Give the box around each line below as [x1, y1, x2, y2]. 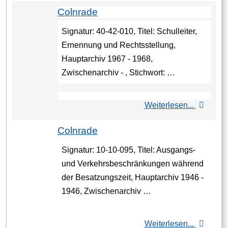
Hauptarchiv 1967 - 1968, [62, 54, 153, 64]
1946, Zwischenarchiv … [62, 187, 151, 196]
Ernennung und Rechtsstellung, [62, 41, 176, 50]
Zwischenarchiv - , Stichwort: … [62, 68, 175, 77]
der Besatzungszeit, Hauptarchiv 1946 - [62, 173, 204, 182]
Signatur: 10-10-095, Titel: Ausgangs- [62, 146, 195, 155]
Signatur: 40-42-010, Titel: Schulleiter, [62, 27, 197, 36]
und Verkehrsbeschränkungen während [62, 159, 204, 168]
